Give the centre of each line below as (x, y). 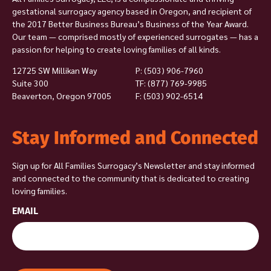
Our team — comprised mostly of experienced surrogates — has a (135, 36)
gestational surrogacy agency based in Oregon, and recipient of (132, 11)
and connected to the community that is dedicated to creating (131, 178)
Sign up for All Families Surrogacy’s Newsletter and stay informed (133, 165)
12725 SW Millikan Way (54, 70)
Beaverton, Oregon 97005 (62, 95)
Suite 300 (30, 83)
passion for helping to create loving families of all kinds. (116, 49)
